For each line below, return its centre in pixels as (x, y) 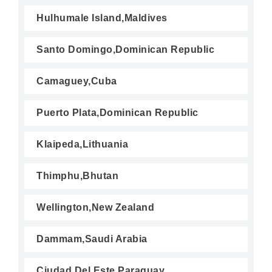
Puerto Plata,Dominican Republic (117, 113)
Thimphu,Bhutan (77, 176)
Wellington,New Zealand (95, 207)
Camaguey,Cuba (77, 81)
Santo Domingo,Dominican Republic (125, 49)
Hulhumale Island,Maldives (102, 18)
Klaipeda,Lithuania (82, 144)
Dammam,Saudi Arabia (92, 239)
